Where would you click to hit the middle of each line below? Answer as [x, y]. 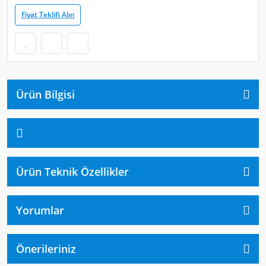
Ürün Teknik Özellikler [72, 172]
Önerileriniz [46, 249]
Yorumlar [40, 210]
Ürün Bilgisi [45, 94]
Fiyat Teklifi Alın [48, 15]
